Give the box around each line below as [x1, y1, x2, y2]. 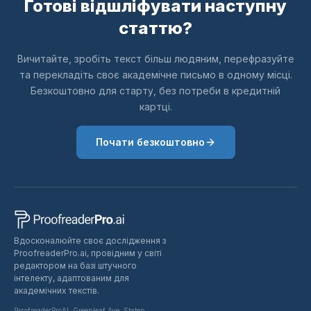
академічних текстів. [14, 285, 99, 296]
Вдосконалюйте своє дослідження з [14, 235, 166, 246]
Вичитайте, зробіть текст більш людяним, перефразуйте [17, 53, 294, 65]
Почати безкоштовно [95, 136, 205, 148]
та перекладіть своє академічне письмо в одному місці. [19, 69, 292, 81]
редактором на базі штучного [14, 260, 137, 271]
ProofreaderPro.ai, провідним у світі [14, 247, 162, 258]
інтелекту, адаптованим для [14, 272, 129, 283]
